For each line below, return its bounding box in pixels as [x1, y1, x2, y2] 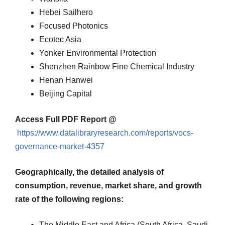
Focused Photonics [39, 22, 108, 30]
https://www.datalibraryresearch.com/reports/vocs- [17, 129, 193, 137]
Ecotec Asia [39, 35, 81, 44]
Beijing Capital [39, 89, 92, 98]
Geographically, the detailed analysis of [15, 168, 164, 176]
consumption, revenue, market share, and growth [15, 181, 202, 190]
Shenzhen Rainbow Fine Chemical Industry [39, 62, 194, 71]
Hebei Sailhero [39, 8, 93, 17]
